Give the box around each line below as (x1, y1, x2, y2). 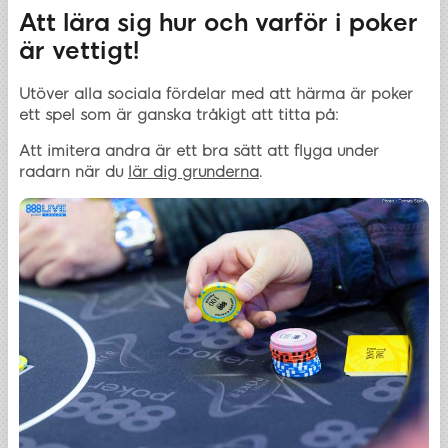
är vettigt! (19, 35, 139, 65)
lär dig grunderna (128, 163, 259, 182)
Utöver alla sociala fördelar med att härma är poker (19, 85, 413, 104)
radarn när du (19, 163, 128, 182)
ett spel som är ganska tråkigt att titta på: (19, 106, 338, 125)
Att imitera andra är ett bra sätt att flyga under (19, 142, 379, 161)
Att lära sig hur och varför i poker (19, 7, 418, 37)
